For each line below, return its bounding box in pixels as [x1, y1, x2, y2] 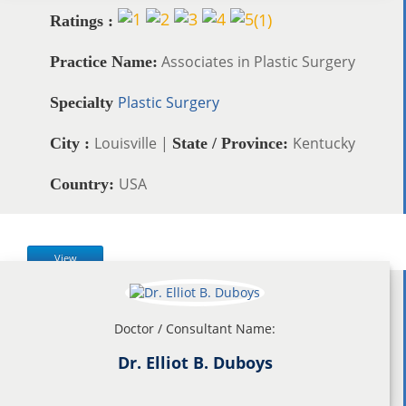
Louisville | [94, 132, 172, 153]
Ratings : [50, 11, 113, 30]
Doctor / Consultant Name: [114, 319, 275, 337]
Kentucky [293, 132, 355, 153]
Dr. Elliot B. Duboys [117, 351, 273, 373]
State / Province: [172, 133, 293, 152]
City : [50, 133, 94, 152]
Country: [50, 174, 119, 193]
